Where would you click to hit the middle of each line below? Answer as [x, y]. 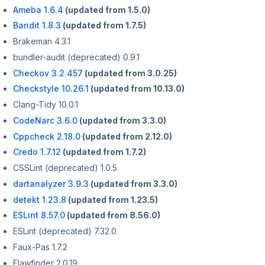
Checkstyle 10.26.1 [51, 89]
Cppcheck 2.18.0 [46, 136]
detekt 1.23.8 [39, 199]
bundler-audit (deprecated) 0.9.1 [76, 57]
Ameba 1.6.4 [38, 9]
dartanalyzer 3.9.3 [51, 183]
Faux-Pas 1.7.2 [40, 247]
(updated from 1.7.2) [103, 152]
